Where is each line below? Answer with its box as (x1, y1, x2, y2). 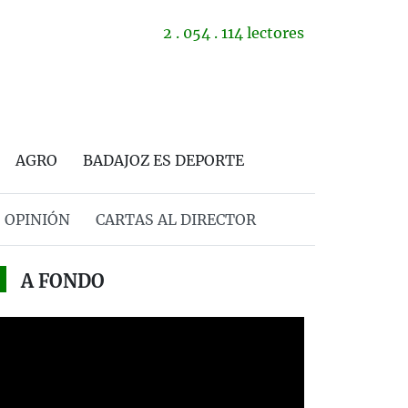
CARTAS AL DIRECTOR (95, 210, 256, 229)
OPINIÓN (4, 210, 70, 229)
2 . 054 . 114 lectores (163, 24, 304, 42)
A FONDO (20, 270, 105, 292)
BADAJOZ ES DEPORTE (83, 151, 244, 169)
